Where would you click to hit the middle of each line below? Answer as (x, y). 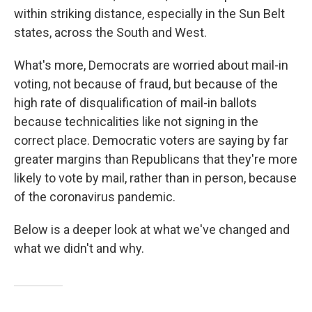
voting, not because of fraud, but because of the (146, 84)
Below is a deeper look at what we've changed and (152, 229)
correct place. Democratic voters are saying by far (151, 140)
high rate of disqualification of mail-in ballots (135, 103)
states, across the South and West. (110, 32)
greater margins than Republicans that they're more (156, 159)
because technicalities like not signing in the (136, 122)
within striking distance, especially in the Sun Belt (149, 14)
